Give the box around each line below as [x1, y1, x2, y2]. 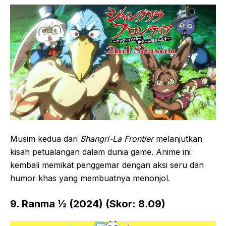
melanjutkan [153, 134, 202, 144]
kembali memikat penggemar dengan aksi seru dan [10, 160, 204, 171]
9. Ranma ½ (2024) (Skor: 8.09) [10, 198, 165, 210]
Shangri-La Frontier [80, 134, 153, 144]
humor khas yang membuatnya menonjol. [10, 173, 170, 184]
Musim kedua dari [10, 134, 80, 144]
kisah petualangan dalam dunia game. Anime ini [10, 147, 191, 157]
